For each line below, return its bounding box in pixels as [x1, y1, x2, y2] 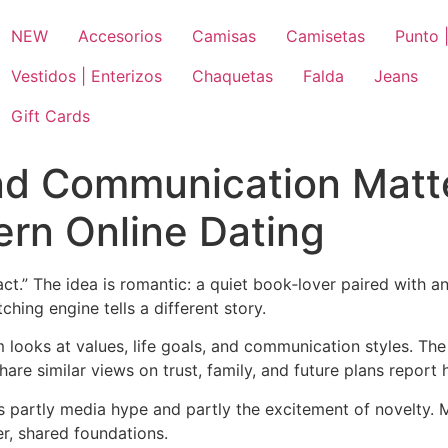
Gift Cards [11, 106, 90, 126]
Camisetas [286, 26, 365, 46]
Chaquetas [192, 66, 273, 86]
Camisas [192, 26, 256, 46]
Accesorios [78, 26, 162, 46]
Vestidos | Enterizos [11, 66, 162, 86]
